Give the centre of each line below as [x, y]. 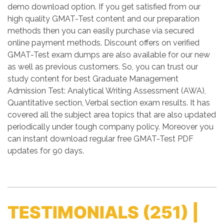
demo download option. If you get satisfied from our [104, 7]
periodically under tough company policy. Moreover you [110, 127]
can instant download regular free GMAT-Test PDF [100, 139]
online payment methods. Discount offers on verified [103, 43]
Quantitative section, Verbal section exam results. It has [109, 103]
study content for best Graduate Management [93, 79]
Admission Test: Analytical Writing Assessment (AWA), [107, 91]
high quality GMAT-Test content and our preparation [103, 19]
